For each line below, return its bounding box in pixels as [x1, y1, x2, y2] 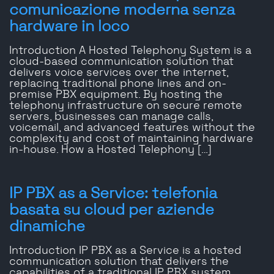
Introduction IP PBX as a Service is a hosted [9, 245, 242, 257]
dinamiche [9, 219, 85, 235]
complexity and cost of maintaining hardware [9, 133, 253, 145]
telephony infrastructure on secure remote [9, 100, 242, 112]
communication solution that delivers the [9, 256, 229, 268]
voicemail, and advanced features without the [9, 122, 255, 134]
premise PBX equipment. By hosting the [9, 89, 223, 101]
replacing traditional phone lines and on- [9, 78, 226, 90]
